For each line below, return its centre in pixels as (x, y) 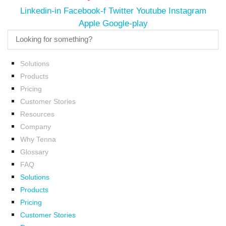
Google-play (125, 23)
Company (36, 126)
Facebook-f (84, 11)
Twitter (121, 11)
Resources (37, 114)
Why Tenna (38, 139)
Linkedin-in (40, 11)
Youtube (151, 11)
